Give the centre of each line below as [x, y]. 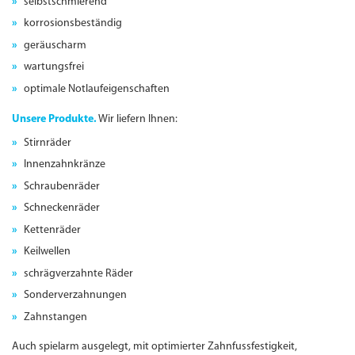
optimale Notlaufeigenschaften [97, 89]
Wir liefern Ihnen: [137, 119]
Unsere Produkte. [55, 119]
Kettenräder [53, 230]
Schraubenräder [62, 186]
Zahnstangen [56, 317]
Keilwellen [48, 252]
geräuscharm [55, 45]
